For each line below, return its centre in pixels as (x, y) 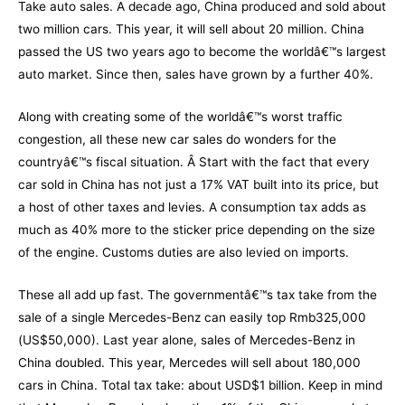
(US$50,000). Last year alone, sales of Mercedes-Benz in (187, 339)
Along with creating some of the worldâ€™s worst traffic (180, 116)
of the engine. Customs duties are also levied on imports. (184, 252)
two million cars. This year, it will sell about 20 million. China (191, 29)
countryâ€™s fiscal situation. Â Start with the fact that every (194, 161)
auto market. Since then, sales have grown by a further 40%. (196, 75)
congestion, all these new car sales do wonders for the (177, 139)
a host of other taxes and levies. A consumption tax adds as (192, 207)
